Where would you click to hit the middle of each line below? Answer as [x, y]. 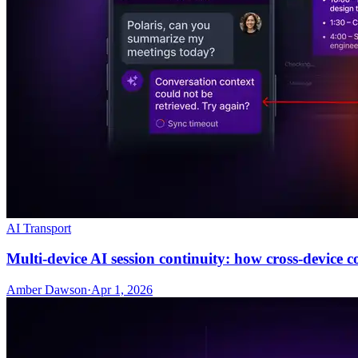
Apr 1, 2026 [122, 290]
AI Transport [39, 228]
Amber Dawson [47, 290]
